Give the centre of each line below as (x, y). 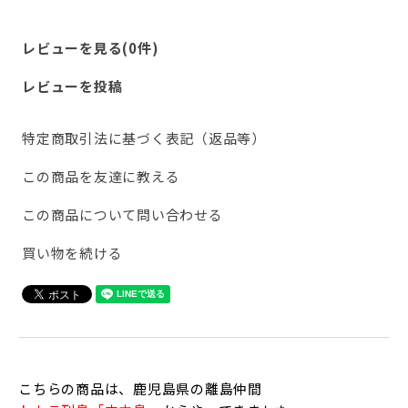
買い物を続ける (72, 252)
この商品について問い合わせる (122, 214)
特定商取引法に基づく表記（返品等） (144, 138)
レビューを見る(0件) (91, 47)
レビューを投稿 (72, 86)
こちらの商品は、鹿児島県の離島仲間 (140, 389)
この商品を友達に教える (101, 176)
